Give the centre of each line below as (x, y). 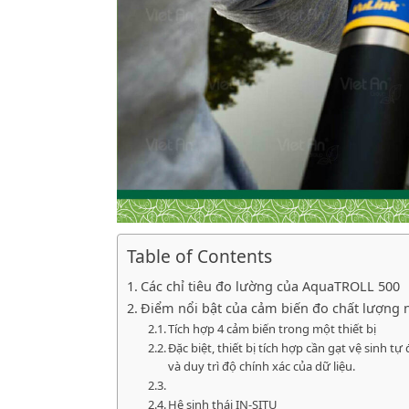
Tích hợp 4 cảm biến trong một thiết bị (273, 329)
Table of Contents (199, 257)
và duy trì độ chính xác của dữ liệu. (262, 367)
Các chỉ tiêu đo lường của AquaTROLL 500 (270, 287)
